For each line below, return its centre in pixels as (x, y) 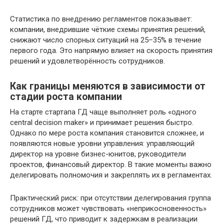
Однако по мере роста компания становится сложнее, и (107, 133)
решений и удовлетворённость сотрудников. (87, 61)
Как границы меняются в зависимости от (108, 86)
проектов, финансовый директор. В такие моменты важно (111, 164)
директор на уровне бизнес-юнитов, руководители (98, 154)
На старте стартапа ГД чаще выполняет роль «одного (103, 112)
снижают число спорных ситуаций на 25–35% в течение (106, 40)
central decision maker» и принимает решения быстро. (102, 122)
